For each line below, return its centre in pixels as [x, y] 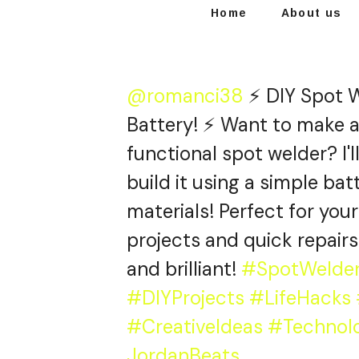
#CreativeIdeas [195, 326]
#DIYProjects [186, 297]
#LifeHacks [300, 297]
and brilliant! [184, 268]
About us [311, 13]
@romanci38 [185, 95]
